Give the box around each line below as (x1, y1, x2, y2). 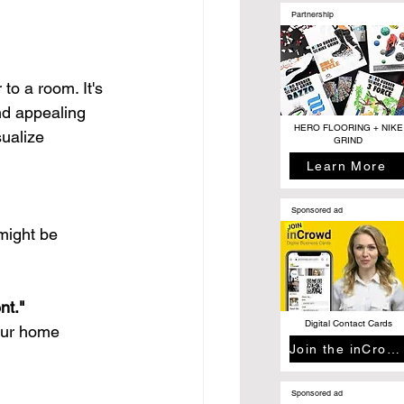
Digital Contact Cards (304, 317, 392, 329)
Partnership (291, 8, 334, 20)
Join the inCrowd (386, 341, 399, 356)
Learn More (307, 158, 386, 173)
